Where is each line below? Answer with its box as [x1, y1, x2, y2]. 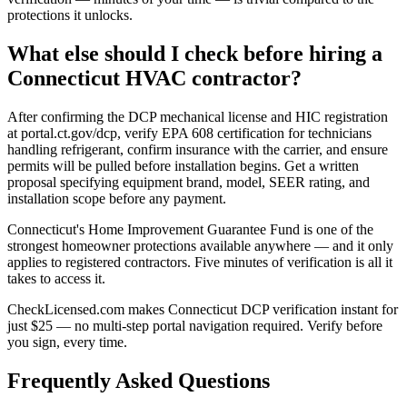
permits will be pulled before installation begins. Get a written [7, 157, 359, 174]
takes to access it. [7, 270, 105, 286]
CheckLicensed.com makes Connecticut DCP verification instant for [7, 301, 398, 317]
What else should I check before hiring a [7, 41, 382, 65]
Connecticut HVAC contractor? [7, 65, 302, 90]
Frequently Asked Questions [7, 368, 270, 392]
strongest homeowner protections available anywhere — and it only [7, 237, 393, 253]
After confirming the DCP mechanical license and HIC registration [7, 108, 388, 124]
